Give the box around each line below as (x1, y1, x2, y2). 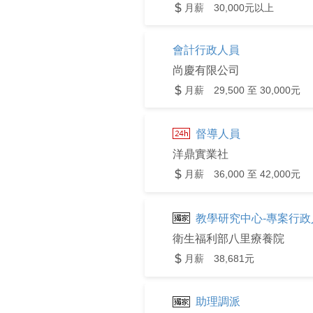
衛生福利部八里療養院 (173, 232, 284, 245)
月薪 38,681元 (184, 252, 254, 264)
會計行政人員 (173, 44, 240, 56)
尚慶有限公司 (173, 64, 240, 76)
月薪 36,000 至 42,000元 (184, 168, 300, 180)
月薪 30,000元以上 (184, 2, 274, 13)
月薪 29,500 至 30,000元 (184, 85, 300, 96)
